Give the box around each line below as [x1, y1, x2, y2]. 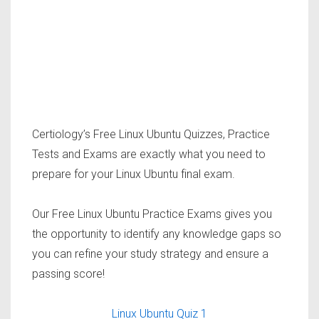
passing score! [32, 267, 105, 281]
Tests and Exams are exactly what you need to [32, 147, 266, 162]
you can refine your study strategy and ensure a [32, 247, 268, 261]
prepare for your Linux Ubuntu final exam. [32, 167, 235, 182]
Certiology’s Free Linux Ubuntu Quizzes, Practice [32, 127, 270, 142]
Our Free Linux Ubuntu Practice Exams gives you [32, 207, 272, 221]
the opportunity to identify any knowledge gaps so [32, 227, 281, 241]
